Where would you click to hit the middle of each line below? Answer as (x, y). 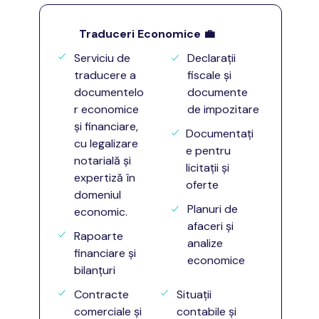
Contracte (101, 294)
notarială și (103, 161)
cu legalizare (106, 143)
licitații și (208, 168)
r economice (106, 109)
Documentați (220, 134)
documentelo (109, 92)
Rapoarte (99, 236)
